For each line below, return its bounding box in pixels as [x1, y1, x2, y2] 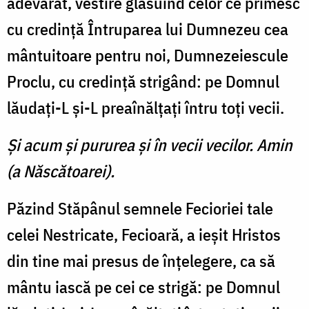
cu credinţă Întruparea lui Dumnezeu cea [7, 18, 288, 41]
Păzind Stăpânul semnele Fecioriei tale [7, 197, 273, 220]
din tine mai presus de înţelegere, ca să [7, 250, 275, 272]
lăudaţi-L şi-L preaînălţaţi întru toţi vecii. [7, 97, 284, 119]
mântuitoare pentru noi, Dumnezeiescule [7, 44, 288, 67]
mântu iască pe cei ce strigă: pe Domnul [7, 276, 280, 299]
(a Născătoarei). [7, 160, 114, 183]
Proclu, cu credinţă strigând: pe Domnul [7, 70, 279, 93]
